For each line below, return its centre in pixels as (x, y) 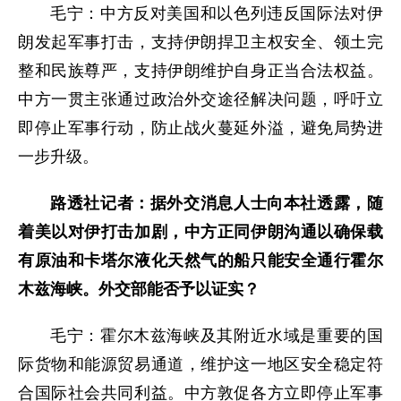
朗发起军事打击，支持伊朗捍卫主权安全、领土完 (200, 42)
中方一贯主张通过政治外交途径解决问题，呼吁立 (200, 99)
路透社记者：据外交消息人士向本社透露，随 (217, 203)
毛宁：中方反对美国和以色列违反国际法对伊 (217, 13)
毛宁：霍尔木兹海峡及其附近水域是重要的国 (217, 335)
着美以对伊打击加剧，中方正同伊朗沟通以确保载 (200, 231)
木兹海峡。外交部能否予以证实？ (139, 289)
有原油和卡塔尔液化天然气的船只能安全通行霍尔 (200, 260)
